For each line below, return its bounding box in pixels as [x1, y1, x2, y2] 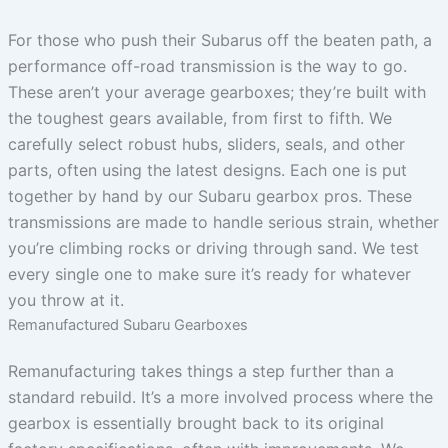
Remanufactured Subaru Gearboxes [7, 315, 248, 334]
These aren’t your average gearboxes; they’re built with [7, 81, 426, 102]
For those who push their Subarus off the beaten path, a [7, 29, 432, 50]
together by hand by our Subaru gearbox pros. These [7, 185, 412, 206]
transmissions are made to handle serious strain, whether [7, 211, 439, 232]
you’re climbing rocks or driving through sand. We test [7, 237, 419, 258]
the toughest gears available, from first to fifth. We [7, 107, 392, 128]
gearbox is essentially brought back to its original [7, 413, 384, 434]
